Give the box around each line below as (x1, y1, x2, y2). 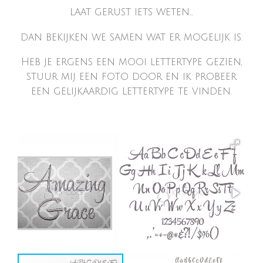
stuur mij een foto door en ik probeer (26, 70, 237, 82)
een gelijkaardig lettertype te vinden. (31, 85, 232, 97)
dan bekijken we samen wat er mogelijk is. (21, 31, 242, 43)
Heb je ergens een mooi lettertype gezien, (21, 56, 242, 68)
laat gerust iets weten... (70, 6, 193, 18)
